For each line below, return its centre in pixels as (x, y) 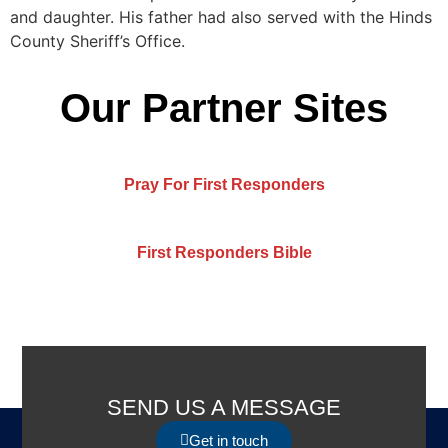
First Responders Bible (224, 253)
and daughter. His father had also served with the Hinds (221, 17)
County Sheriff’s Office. (97, 41)
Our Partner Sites (224, 107)
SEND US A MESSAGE (224, 407)
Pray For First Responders (224, 185)
